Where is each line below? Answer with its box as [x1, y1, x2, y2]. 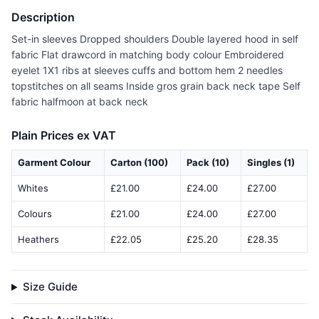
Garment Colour [18, 157, 90, 169]
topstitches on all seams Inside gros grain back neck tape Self [11, 80, 300, 93]
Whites [18, 182, 48, 194]
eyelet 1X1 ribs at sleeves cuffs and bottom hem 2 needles [11, 64, 283, 77]
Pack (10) [187, 157, 229, 169]
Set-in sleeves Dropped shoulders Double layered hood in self [11, 33, 298, 46]
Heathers [18, 234, 59, 246]
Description [11, 10, 75, 25]
